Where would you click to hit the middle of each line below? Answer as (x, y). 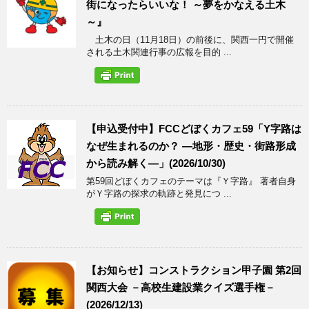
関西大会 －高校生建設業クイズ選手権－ (181, 287)
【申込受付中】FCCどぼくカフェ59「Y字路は (194, 128)
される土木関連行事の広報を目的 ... (159, 52)
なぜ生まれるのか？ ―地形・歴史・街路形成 (191, 146)
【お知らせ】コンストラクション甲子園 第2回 (194, 270)
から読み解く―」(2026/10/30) (156, 163)
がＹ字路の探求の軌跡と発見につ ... (159, 193)
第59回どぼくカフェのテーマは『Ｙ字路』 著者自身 (191, 181)
